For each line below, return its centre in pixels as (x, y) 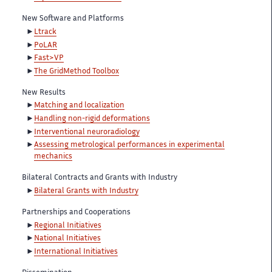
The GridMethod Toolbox (76, 71)
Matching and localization (79, 106)
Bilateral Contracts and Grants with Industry (100, 178)
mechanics (53, 157)
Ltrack (45, 32)
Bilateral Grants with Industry (86, 192)
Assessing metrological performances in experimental (129, 145)
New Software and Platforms (73, 19)
